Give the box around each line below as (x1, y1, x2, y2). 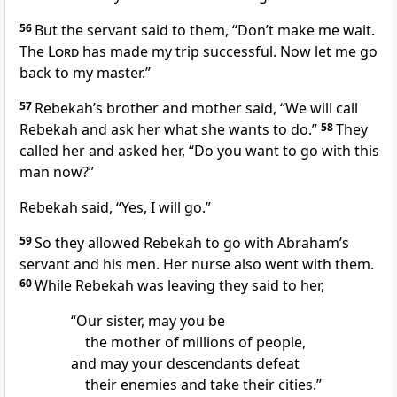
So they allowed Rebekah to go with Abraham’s (35, 233, 349, 253)
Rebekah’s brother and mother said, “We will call (35, 98, 358, 119)
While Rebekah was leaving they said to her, (35, 276, 324, 296)
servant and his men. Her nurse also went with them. (19, 254, 374, 275)
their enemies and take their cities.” (84, 375, 322, 395)
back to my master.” (19, 63, 151, 83)
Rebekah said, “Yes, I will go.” (19, 198, 211, 218)
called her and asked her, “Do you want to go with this (19, 141, 379, 161)
